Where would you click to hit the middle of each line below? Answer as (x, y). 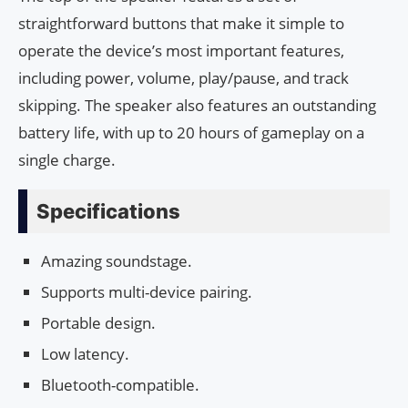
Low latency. (85, 353)
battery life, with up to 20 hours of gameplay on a (191, 132)
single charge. (67, 159)
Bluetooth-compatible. (120, 384)
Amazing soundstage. (117, 260)
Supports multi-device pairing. (147, 291)
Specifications (108, 211)
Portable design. (98, 322)
